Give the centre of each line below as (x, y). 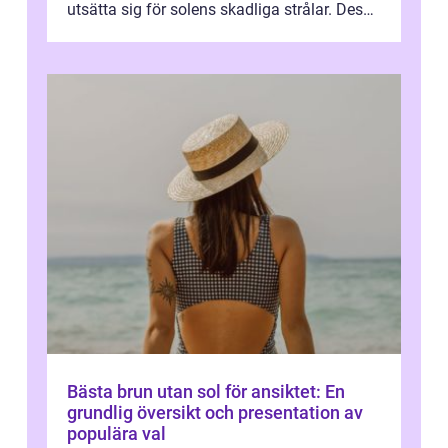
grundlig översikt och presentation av (215, 412)
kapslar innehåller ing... (148, 34)
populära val (116, 433)
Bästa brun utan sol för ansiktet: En (206, 391)
